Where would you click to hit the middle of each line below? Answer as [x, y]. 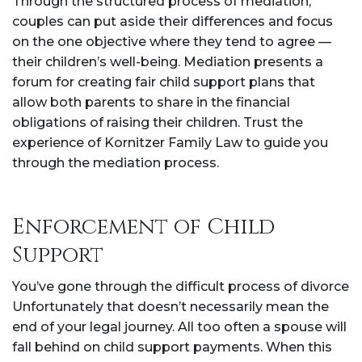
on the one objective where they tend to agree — [172, 42]
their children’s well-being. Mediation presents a [168, 62]
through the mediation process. [116, 163]
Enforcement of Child [143, 227]
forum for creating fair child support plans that [164, 82]
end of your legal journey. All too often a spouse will [179, 327]
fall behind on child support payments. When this [172, 347]
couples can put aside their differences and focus [173, 21]
